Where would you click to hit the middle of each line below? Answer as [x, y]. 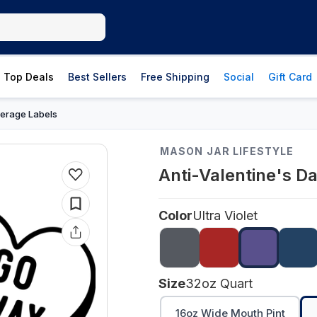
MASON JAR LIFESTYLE [227, 151]
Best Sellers [97, 77]
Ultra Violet [225, 215]
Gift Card [290, 77]
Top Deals [29, 77]
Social [239, 77]
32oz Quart [219, 283]
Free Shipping [175, 77]
